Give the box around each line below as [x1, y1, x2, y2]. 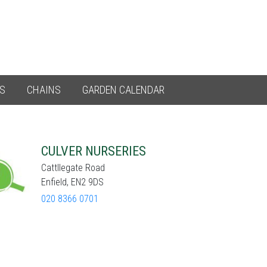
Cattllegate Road [41, 162, 105, 173]
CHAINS [27, 83, 61, 96]
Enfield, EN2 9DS [41, 176, 104, 188]
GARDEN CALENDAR [82, 83, 164, 96]
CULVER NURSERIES [41, 143, 146, 159]
